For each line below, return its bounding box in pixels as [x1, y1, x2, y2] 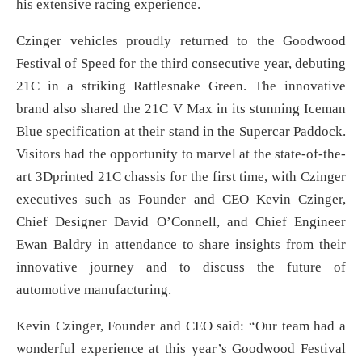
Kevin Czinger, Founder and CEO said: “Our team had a [16, 318, 346, 335]
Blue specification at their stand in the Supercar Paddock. [16, 124, 346, 140]
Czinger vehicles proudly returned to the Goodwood [16, 33, 346, 49]
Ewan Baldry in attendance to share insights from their [16, 237, 346, 253]
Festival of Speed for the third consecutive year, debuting [16, 56, 346, 72]
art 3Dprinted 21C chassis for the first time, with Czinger [16, 169, 346, 185]
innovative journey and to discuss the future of [16, 259, 346, 276]
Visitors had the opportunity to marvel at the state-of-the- [16, 146, 346, 162]
